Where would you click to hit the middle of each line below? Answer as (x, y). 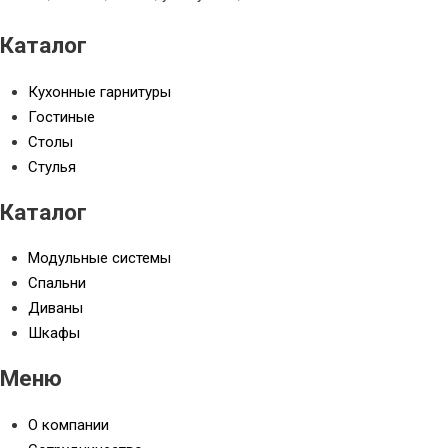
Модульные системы (100, 258)
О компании (69, 424)
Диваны (56, 308)
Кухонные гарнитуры (100, 92)
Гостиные (62, 117)
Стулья (52, 167)
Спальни (57, 283)
